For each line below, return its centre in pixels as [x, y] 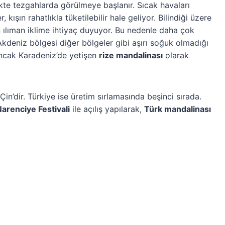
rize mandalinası [131, 55]
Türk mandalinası [178, 109]
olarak [176, 55]
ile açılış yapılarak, [107, 109]
